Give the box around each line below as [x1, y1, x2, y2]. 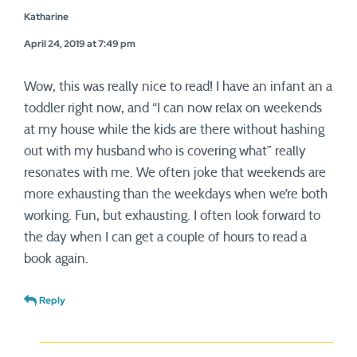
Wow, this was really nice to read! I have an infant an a [24, 80, 332, 93]
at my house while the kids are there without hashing [24, 123, 324, 136]
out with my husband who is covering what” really [24, 144, 306, 158]
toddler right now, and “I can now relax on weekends [24, 101, 322, 115]
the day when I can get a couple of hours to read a [24, 230, 307, 244]
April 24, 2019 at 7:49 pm [24, 37, 135, 50]
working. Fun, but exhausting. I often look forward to [24, 209, 320, 222]
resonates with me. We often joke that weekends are [24, 166, 326, 179]
